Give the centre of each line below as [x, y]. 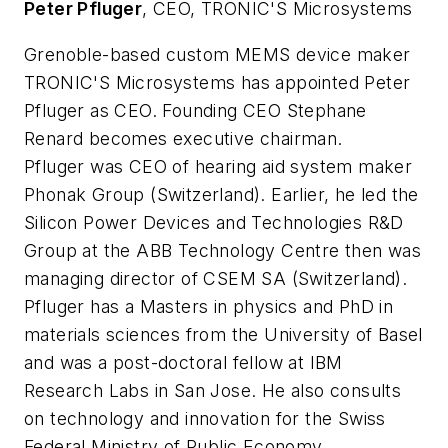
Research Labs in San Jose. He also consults [213, 390]
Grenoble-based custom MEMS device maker [217, 54]
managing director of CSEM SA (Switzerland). [216, 278]
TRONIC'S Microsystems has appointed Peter [217, 82]
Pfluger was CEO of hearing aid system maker [218, 166]
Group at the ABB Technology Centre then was [223, 250]
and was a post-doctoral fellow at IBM [183, 362]
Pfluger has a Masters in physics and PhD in [209, 306]
